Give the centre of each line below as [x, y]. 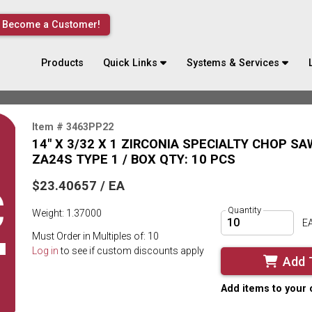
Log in [45, 250]
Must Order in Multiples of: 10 [95, 236]
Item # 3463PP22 [73, 126]
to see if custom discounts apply [131, 250]
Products [62, 63]
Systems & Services [233, 63]
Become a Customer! [51, 25]
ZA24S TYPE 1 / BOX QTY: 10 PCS [134, 159]
